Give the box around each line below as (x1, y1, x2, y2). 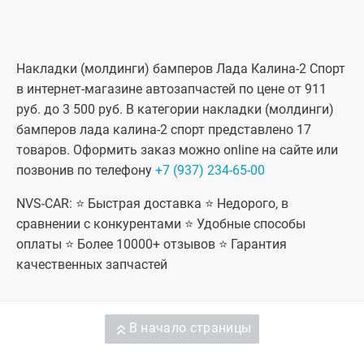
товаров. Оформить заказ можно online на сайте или (16, 142, 338, 158)
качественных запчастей (16, 257, 171, 273)
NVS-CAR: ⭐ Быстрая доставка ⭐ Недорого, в (16, 196, 288, 212)
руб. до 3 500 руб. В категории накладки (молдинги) (16, 102, 334, 118)
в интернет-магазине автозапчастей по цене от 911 (16, 81, 327, 97)
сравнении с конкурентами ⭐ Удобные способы (16, 216, 305, 232)
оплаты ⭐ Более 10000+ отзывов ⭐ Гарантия (16, 236, 287, 253)
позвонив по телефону (16, 162, 155, 179)
